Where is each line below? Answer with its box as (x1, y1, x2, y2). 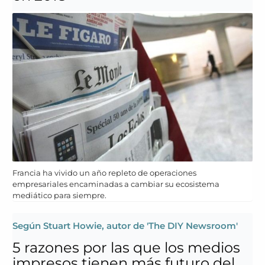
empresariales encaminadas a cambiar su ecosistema (12, 179, 219, 189)
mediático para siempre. (12, 190, 106, 200)
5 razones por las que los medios (12, 238, 240, 256)
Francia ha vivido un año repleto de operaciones (12, 167, 196, 177)
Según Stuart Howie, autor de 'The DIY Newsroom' (12, 219, 238, 231)
